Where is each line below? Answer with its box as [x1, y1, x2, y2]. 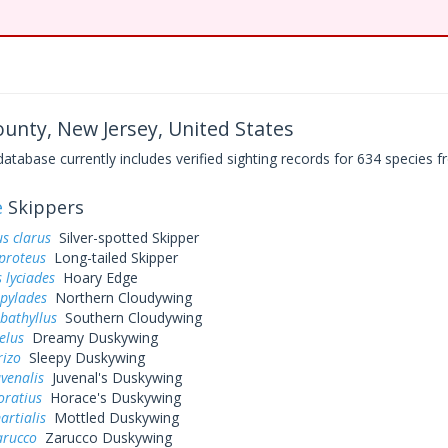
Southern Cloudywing [56, 308, 202, 327]
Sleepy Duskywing [20, 348, 145, 367]
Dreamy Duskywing [23, 328, 158, 347]
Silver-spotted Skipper [50, 228, 199, 247]
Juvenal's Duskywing [43, 368, 182, 387]
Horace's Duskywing [41, 388, 181, 407]
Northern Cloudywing [46, 288, 192, 307]
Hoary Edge [54, 268, 138, 287]
